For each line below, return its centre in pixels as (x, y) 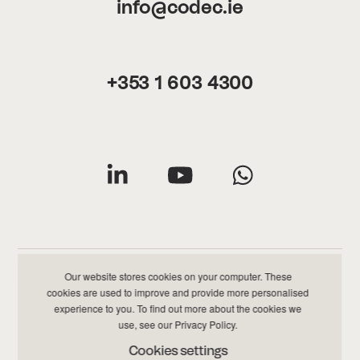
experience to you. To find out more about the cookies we (178, 308)
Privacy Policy (205, 324)
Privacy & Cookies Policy (113, 301)
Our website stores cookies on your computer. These (178, 276)
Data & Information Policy (245, 301)
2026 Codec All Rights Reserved (186, 342)
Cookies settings (178, 351)
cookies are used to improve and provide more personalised (178, 292)
